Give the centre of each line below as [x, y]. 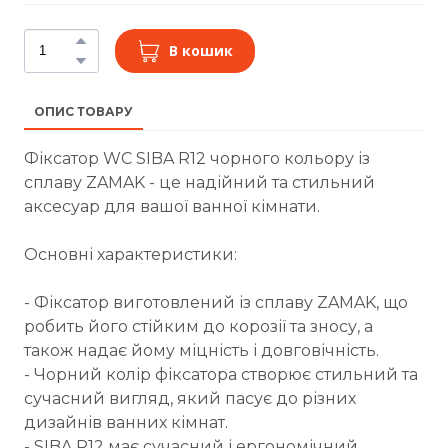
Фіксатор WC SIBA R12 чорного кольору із [197, 158]
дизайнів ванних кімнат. [126, 422]
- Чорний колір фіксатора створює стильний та [221, 374]
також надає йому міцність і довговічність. [201, 350]
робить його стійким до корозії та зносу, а [198, 326]
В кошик [201, 50]
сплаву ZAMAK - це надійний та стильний [199, 182]
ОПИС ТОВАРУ [83, 111]
